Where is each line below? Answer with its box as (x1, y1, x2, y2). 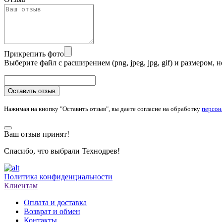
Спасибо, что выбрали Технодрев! (4, 146, 120, 155)
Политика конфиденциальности (4, 172, 112, 181)
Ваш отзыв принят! (4, 129, 69, 138)
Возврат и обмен (24, 207, 80, 216)
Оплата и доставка (24, 198, 87, 207)
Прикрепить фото (4, 49, 64, 58)
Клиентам (4, 181, 38, 190)
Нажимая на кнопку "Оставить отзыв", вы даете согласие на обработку (4, 105, 202, 112)
